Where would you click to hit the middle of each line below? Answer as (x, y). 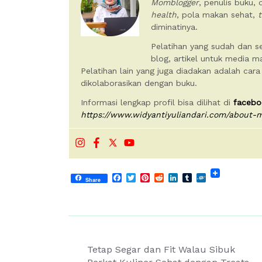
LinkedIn (197, 177)
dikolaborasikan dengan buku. (139, 83)
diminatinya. (174, 27)
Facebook (143, 177)
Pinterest (170, 177)
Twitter (151, 177)
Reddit (178, 177)
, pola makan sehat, (216, 15)
